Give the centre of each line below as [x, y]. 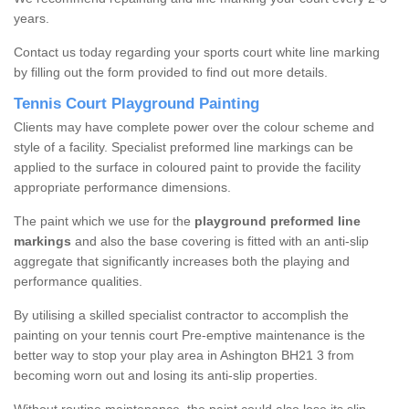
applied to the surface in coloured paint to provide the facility [187, 168]
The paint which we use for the [104, 221]
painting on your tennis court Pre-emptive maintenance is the [189, 336]
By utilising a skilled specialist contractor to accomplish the [181, 315]
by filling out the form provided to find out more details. [173, 73]
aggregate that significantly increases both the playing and [182, 262]
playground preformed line [278, 221]
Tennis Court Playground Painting [136, 104]
